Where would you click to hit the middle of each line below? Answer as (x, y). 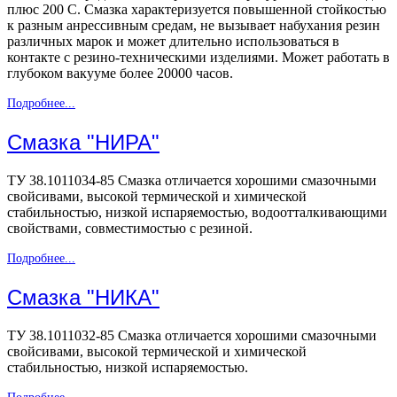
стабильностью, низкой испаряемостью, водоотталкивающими (197, 213)
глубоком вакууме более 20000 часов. (120, 74)
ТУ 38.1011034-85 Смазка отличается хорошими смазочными (192, 181)
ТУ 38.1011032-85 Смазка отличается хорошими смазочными (192, 335)
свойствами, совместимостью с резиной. (130, 229)
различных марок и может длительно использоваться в (173, 42)
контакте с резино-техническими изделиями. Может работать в (198, 58)
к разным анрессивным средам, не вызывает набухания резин (194, 26)
